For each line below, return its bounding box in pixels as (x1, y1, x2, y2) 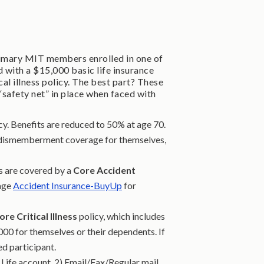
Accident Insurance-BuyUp (13, 180, 122, 192)
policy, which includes (77, 210, 165, 222)
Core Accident (73, 164, 136, 176)
